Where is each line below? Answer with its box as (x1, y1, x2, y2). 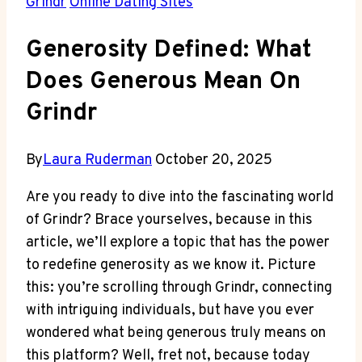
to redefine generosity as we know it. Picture (26, 255, 316, 275)
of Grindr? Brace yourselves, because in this (26, 210, 313, 229)
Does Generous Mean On (26, 67, 301, 98)
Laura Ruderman (43, 150, 152, 170)
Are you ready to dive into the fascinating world (26, 187, 334, 207)
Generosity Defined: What (26, 36, 311, 66)
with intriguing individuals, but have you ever (26, 301, 314, 320)
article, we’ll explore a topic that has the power (26, 233, 330, 252)
